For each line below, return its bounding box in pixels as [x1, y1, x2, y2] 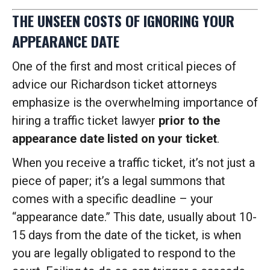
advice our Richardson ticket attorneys [12, 77, 217, 92]
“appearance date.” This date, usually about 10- [12, 210, 257, 224]
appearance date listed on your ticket [12, 131, 217, 146]
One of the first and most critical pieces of [12, 59, 236, 74]
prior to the [159, 113, 220, 128]
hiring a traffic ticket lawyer [12, 113, 159, 128]
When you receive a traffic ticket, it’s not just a [12, 155, 255, 170]
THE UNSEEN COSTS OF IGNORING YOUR [12, 10, 234, 31]
